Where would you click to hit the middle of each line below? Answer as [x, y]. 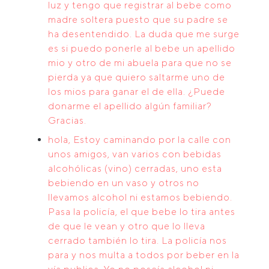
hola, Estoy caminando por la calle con [140, 140]
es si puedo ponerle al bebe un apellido [142, 48]
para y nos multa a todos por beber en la [144, 255]
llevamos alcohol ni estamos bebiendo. [140, 197]
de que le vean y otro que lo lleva [127, 226]
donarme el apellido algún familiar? [130, 106]
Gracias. [67, 120]
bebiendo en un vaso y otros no [124, 183]
